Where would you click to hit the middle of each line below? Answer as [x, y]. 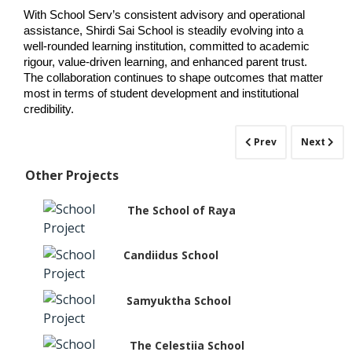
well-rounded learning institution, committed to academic [167, 47]
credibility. [49, 110]
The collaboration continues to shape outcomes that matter [173, 78]
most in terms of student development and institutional [161, 94]
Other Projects [72, 175]
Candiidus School [170, 255]
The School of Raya [182, 210]
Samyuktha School [178, 300]
